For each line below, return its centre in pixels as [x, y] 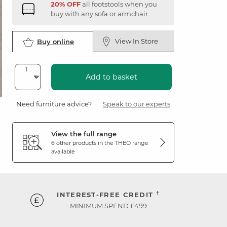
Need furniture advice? [54, 104]
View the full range [84, 134]
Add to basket [111, 77]
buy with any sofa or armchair [99, 14]
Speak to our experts [137, 104]
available [63, 152]
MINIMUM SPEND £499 [108, 206]
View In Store [136, 41]
